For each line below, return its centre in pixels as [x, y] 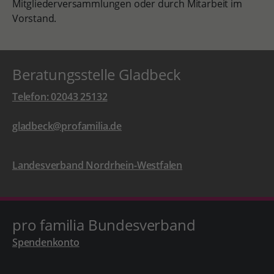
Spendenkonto [46, 242]
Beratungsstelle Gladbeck [96, 74]
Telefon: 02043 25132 [60, 97]
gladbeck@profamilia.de [67, 126]
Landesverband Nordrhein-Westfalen [97, 165]
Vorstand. [34, 18]
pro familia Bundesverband [104, 225]
